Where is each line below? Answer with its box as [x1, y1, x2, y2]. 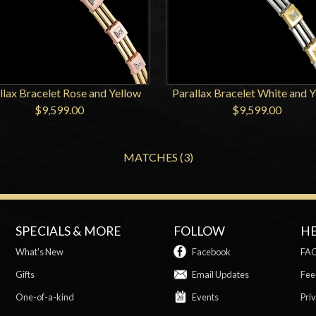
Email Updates [191, 268, 249, 280]
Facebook [191, 245, 231, 257]
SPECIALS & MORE [16, 223, 122, 238]
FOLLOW [174, 223, 226, 238]
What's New [16, 245, 64, 257]
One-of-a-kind [16, 291, 75, 303]
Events [191, 291, 219, 303]
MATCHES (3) [123, 150, 193, 164]
